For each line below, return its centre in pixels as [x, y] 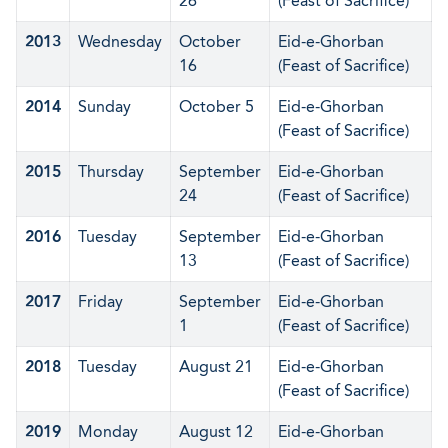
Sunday [104, 106]
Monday [108, 431]
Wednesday [120, 41]
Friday [100, 301]
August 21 [216, 366]
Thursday [111, 171]
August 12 [216, 431]
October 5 [216, 106]
